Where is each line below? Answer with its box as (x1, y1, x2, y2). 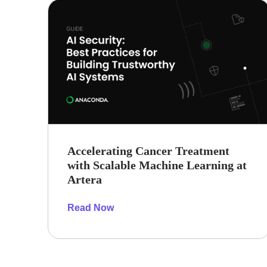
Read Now (67, 203, 114, 213)
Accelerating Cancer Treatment (67, 144, 229, 158)
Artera (67, 173, 102, 187)
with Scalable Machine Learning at (67, 159, 247, 172)
